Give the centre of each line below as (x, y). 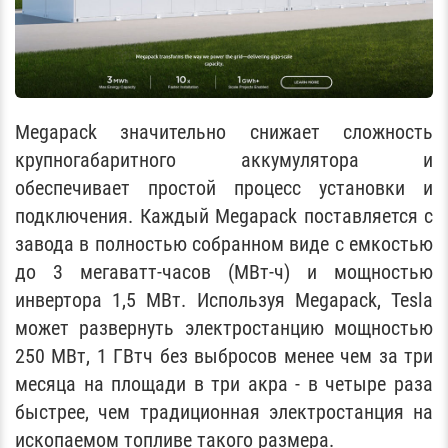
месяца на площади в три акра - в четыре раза (224, 383)
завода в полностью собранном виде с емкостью (224, 243)
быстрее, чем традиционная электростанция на (224, 411)
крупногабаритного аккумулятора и (224, 159)
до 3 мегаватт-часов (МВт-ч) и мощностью (224, 271)
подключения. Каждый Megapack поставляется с (224, 215)
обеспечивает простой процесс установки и (224, 187)
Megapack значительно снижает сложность (224, 131)
